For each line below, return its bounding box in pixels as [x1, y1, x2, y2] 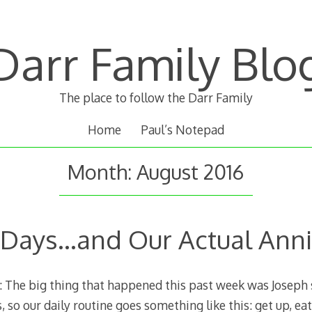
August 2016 [136, 158, 244, 185]
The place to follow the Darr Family [58, 90, 253, 106]
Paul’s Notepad [141, 122, 225, 138]
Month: [68, 158, 137, 185]
